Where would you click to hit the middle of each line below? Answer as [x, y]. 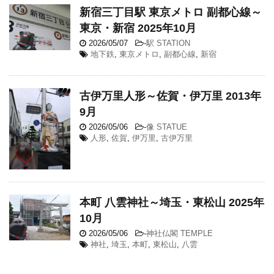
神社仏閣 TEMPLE [180, 233]
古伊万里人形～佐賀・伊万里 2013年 [170, 96]
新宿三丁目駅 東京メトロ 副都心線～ [171, 12]
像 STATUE [167, 127]
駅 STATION [168, 43]
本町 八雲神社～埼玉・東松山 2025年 [172, 202]
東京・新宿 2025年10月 [138, 28]
